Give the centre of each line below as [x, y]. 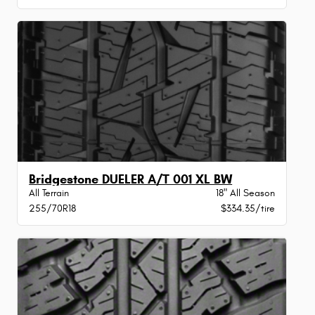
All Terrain [49, 193]
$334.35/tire [247, 209]
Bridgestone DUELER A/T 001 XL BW [131, 180]
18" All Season [245, 193]
